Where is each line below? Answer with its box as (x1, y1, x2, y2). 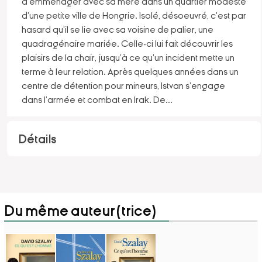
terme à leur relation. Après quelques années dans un (21, 67, 239, 77)
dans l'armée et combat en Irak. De (21, 95, 166, 105)
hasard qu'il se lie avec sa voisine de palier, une (21, 25, 213, 35)
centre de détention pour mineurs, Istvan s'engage (21, 81, 225, 91)
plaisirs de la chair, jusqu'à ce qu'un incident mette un (21, 53, 235, 63)
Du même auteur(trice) (4, 204, 157, 219)
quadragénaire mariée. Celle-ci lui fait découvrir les (21, 39, 233, 49)
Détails (18, 133, 56, 146)
